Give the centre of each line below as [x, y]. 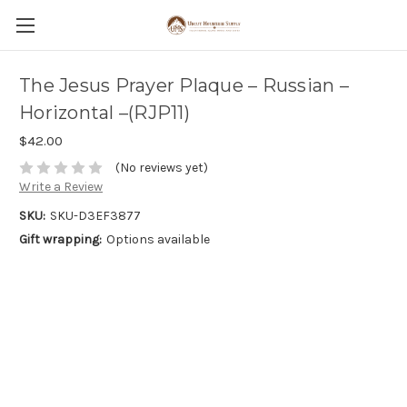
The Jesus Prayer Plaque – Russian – [184, 86]
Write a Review [61, 187]
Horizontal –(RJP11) [104, 113]
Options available [158, 240]
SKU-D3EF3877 [95, 216]
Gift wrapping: [60, 240]
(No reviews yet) [161, 168]
